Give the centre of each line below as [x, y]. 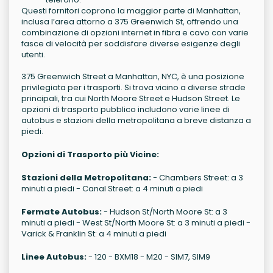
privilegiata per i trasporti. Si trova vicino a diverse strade [133, 88]
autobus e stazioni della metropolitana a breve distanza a [136, 121]
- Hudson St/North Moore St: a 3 [165, 212]
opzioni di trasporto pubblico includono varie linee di [126, 110]
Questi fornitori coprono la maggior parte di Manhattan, [131, 11]
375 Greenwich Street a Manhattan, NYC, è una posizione [133, 77]
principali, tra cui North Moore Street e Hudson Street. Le [131, 99]
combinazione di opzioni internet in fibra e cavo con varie [135, 33]
